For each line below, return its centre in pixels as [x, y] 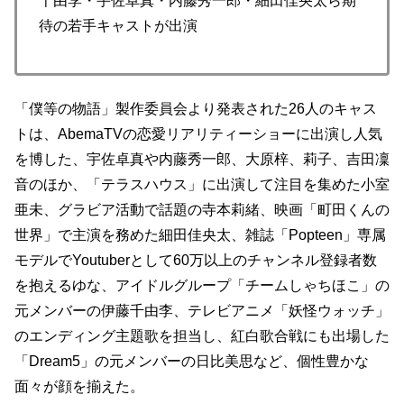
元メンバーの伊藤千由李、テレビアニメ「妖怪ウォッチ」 [202, 310]
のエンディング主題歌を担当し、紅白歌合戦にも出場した [202, 335]
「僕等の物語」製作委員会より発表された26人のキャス [196, 108]
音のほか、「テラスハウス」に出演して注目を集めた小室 [202, 184]
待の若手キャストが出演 [118, 25]
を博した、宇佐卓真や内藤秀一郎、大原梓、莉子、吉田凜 [202, 159]
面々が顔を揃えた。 [79, 386]
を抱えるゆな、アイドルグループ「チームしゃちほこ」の [202, 285]
